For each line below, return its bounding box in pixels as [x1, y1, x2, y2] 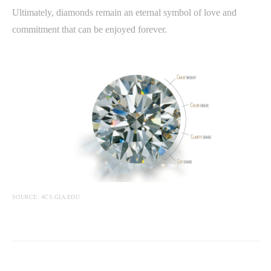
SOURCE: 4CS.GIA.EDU [12, 194, 80, 201]
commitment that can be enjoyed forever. [12, 24, 167, 35]
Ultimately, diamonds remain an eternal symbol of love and [12, 7, 237, 18]
